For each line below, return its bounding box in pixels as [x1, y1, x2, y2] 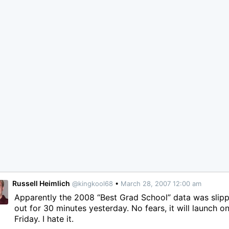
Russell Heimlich [12, 179, 71, 188]
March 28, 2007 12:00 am [121, 179, 202, 188]
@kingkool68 [72, 179, 113, 188]
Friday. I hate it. [14, 213, 74, 224]
